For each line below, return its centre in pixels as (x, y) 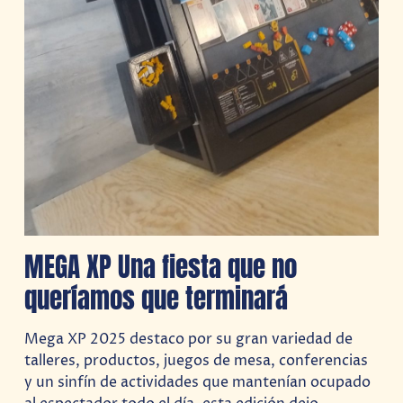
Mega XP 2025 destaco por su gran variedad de (189, 339)
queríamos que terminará (157, 298)
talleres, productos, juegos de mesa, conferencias (197, 360)
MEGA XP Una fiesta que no (161, 266)
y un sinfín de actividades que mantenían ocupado (198, 382)
